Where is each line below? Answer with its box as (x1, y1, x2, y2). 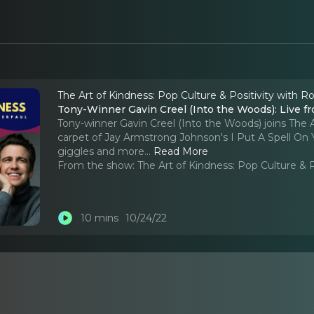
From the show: (57, 158, 135, 172)
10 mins (80, 212, 118, 225)
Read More (153, 144, 209, 158)
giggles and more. (57, 144, 147, 158)
